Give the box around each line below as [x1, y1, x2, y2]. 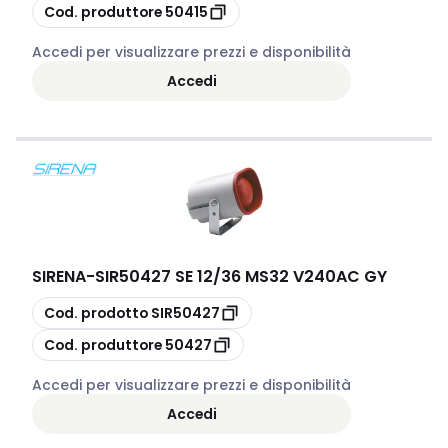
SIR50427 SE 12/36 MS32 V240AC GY [95, 265, 387, 288]
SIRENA [32, 265, 86, 288]
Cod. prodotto [44, 302, 148, 323]
